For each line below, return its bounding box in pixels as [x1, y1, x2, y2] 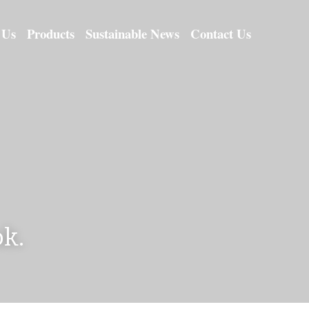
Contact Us [190, 24, 251, 43]
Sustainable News [85, 24, 179, 43]
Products [26, 24, 74, 43]
